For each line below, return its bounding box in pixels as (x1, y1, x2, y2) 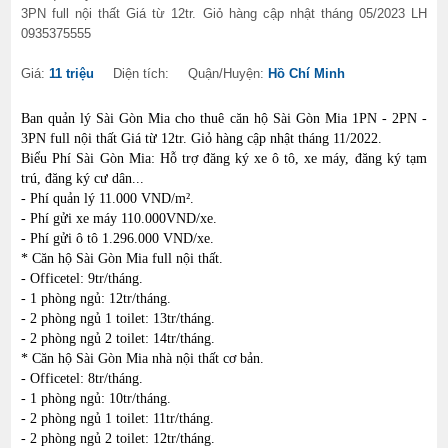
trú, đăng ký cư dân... (21, 171, 145, 187)
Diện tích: (113, 66, 174, 82)
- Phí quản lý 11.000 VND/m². (21, 191, 195, 207)
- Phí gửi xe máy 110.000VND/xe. (21, 211, 218, 227)
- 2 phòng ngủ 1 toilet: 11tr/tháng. (21, 411, 215, 427)
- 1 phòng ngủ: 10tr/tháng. (21, 391, 172, 407)
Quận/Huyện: (188, 66, 269, 82)
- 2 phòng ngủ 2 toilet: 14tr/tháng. (21, 331, 216, 347)
